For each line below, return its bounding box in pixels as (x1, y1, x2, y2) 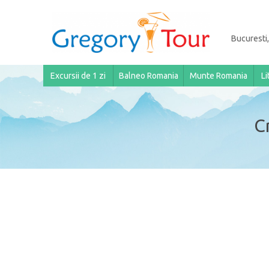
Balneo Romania (118, 71, 178, 80)
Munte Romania (190, 71, 247, 80)
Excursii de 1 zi (50, 71, 106, 80)
